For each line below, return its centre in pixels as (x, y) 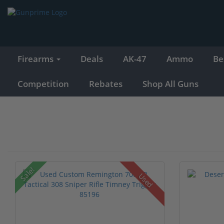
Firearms (36, 58)
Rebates (106, 83)
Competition (43, 83)
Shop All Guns (170, 83)
